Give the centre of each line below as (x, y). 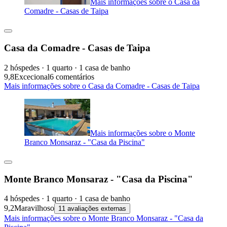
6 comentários (72, 77)
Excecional (32, 77)
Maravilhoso (34, 208)
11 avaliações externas (92, 209)
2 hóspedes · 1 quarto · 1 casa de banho (67, 67)
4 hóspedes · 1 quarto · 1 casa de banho (67, 199)
